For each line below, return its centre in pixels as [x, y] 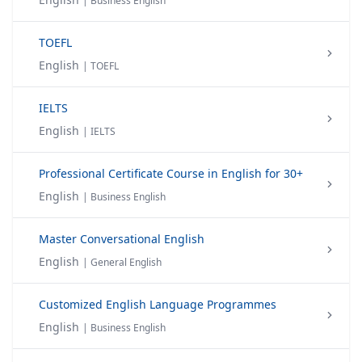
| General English [122, 262]
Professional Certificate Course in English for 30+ [171, 173]
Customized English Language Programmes [158, 304]
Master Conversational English [122, 239]
